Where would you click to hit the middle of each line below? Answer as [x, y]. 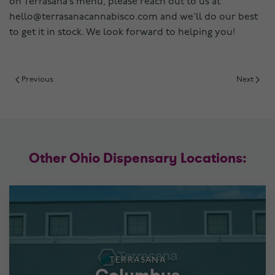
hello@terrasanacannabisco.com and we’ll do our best [134, 17]
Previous [37, 80]
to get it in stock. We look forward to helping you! [122, 33]
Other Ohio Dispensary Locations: [137, 158]
